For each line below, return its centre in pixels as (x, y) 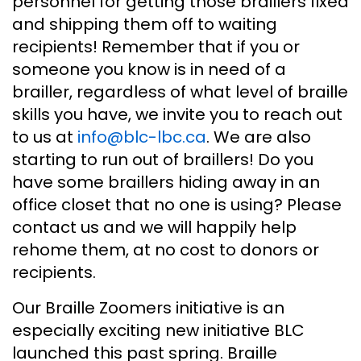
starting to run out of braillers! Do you (163, 159)
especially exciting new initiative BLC (158, 330)
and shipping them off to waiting (145, 24)
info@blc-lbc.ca (142, 137)
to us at (45, 137)
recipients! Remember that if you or (156, 46)
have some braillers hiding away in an (166, 182)
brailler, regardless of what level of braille (180, 91)
